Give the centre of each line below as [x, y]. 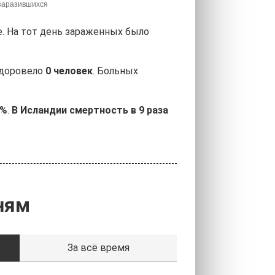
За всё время [98, 248]
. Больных [115, 71]
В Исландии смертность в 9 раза [90, 110]
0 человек [69, 71]
